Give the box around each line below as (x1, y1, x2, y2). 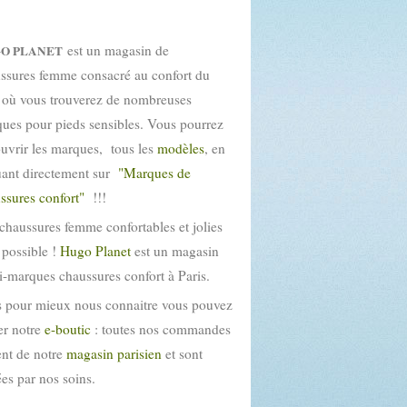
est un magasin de (63, 41, 169, 59)
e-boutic (45, 320, 91, 338)
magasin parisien (66, 344, 162, 362)
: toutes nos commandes (91, 320, 231, 338)
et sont (162, 344, 203, 362)
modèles (157, 139, 204, 157)
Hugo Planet (60, 242, 134, 260)
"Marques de (118, 164, 191, 182)
